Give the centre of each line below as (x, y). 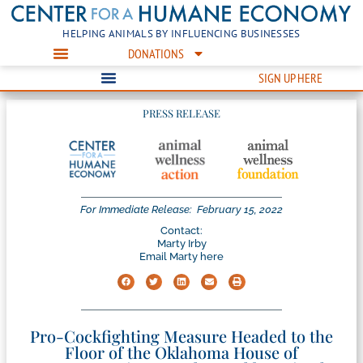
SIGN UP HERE (290, 77)
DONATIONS (156, 53)
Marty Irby (181, 244)
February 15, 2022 (240, 210)
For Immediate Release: (136, 210)
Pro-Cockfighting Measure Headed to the (181, 336)
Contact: (181, 231)
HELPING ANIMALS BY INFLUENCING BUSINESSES (181, 33)
